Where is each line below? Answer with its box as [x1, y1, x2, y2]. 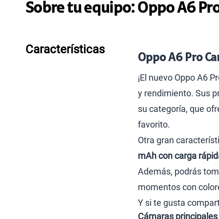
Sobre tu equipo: [25, 1, 135, 17]
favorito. [138, 119, 170, 130]
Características [25, 43, 105, 56]
